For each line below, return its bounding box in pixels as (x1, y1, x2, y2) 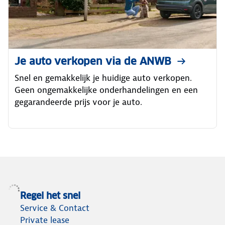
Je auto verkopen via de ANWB (15, 55, 171, 68)
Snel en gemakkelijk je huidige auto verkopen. (15, 72, 192, 83)
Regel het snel (20, 189, 80, 201)
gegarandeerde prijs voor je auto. (15, 96, 142, 107)
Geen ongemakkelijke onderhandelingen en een (15, 84, 198, 95)
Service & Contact (20, 202, 89, 213)
